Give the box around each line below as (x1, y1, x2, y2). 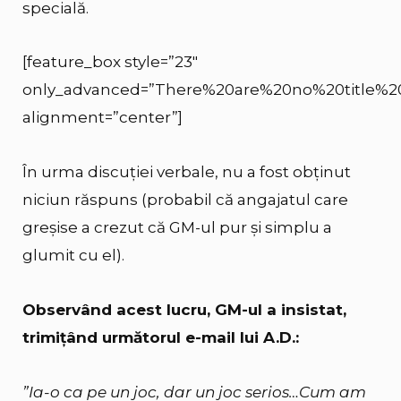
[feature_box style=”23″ (22, 53, 198, 72)
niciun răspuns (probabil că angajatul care (22, 191, 348, 209)
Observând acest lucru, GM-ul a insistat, (22, 300, 346, 319)
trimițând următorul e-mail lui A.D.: (22, 328, 299, 346)
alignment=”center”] (22, 108, 183, 127)
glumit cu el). (22, 246, 124, 264)
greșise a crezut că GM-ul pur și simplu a (22, 218, 332, 236)
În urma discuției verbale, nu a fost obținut (22, 163, 351, 181)
